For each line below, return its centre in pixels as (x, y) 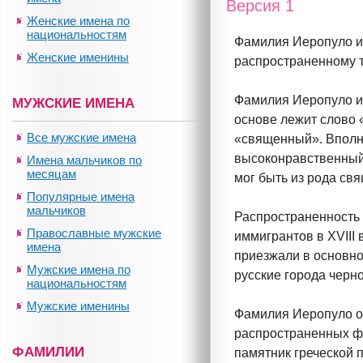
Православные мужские (94, 233)
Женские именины (78, 57)
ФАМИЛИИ (48, 352)
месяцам (51, 174)
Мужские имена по (79, 269)
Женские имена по (78, 21)
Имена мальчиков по (84, 160)
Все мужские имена (81, 137)
